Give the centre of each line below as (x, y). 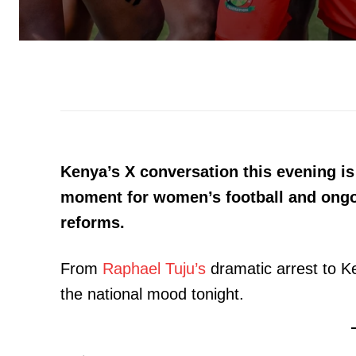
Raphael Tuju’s (154, 268)
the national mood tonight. (152, 294)
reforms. (93, 222)
